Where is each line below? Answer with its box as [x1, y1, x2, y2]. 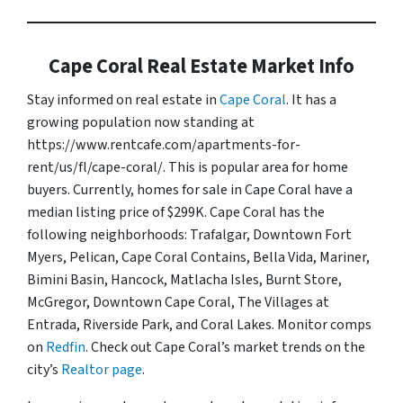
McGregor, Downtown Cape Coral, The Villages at [27, 291, 329, 312]
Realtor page [61, 359, 142, 380]
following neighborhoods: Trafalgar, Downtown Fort [27, 224, 352, 245]
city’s [27, 359, 61, 380]
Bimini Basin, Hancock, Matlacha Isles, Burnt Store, [27, 269, 342, 290]
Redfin [46, 336, 85, 357]
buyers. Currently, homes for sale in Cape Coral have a [27, 179, 353, 200]
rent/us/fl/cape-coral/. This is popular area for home [27, 157, 348, 177]
